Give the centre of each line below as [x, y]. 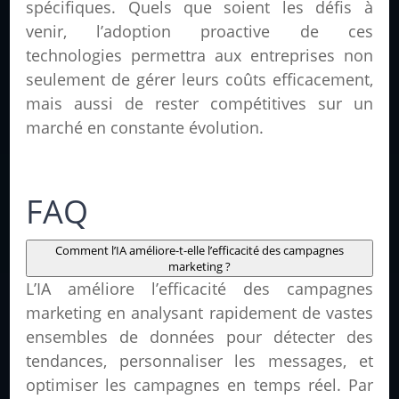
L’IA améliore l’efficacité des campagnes [199, 289]
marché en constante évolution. [145, 128]
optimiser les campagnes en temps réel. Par [199, 385]
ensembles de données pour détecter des [199, 337]
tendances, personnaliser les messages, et [199, 361]
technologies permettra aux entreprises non [199, 56]
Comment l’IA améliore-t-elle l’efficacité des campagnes [199, 251]
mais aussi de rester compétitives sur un [199, 104]
